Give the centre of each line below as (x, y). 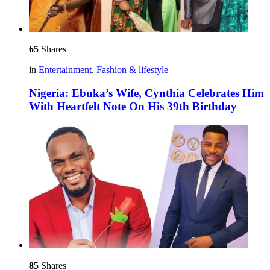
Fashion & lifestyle (132, 70)
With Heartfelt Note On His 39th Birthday (133, 106)
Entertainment (65, 70)
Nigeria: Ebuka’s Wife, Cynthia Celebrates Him (146, 93)
